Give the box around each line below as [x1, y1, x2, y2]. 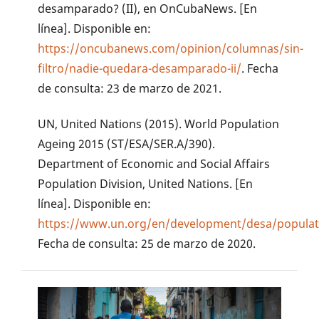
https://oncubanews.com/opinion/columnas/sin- [38, 40, 304, 56]
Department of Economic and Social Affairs [38, 156, 271, 172]
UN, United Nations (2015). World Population [38, 116, 280, 132]
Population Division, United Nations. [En [38, 176, 253, 192]
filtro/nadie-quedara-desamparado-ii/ [38, 60, 242, 76]
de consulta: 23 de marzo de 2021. [38, 80, 222, 96]
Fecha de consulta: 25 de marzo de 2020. [38, 236, 256, 252]
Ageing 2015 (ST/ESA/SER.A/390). [38, 136, 216, 152]
